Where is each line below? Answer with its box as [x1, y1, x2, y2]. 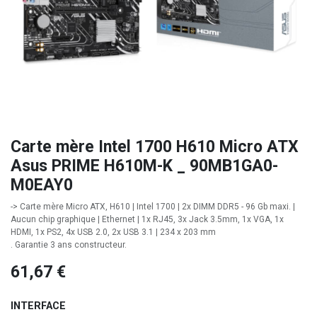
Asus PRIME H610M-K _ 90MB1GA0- [11, 156, 278, 175]
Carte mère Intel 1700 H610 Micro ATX [11, 137, 299, 156]
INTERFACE [11, 300, 66, 312]
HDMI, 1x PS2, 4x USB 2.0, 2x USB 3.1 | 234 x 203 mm [11, 227, 216, 237]
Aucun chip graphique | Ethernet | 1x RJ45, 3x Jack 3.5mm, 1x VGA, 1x [11, 214, 284, 224]
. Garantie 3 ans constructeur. [11, 240, 127, 250]
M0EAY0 [11, 175, 73, 195]
